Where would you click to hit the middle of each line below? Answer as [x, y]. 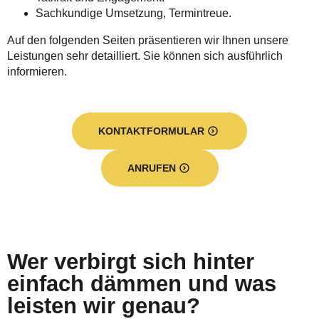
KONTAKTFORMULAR [151, 131]
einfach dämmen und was [142, 284]
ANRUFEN [151, 168]
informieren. [37, 72]
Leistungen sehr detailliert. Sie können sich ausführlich [145, 56]
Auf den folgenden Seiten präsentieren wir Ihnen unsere [148, 40]
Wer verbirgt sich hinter [131, 262]
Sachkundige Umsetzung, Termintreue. [134, 13]
